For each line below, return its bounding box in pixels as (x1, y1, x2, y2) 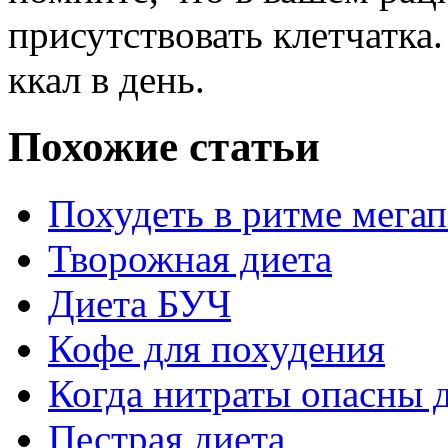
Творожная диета (48, 236, 332, 280)
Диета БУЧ (48, 281, 231, 325)
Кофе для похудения (48, 326, 385, 370)
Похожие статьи (8, 122, 320, 170)
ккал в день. (8, 57, 205, 101)
